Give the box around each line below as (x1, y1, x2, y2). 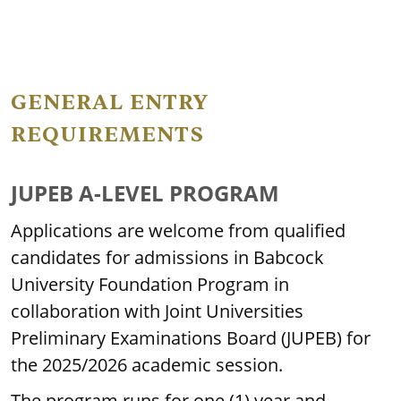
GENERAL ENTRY (11, 89, 209, 116)
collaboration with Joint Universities (11, 299, 303, 323)
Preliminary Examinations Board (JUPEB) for (11, 326, 371, 350)
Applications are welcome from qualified (11, 218, 346, 243)
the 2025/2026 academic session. (11, 353, 283, 377)
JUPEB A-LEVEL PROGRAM (11, 178, 279, 208)
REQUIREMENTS (11, 121, 204, 149)
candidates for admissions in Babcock (11, 245, 324, 269)
